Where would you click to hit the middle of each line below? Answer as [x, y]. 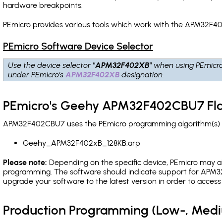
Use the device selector [51, 65]
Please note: [25, 162]
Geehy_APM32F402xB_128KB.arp [82, 143]
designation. [142, 75]
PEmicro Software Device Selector [78, 46]
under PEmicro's [37, 75]
